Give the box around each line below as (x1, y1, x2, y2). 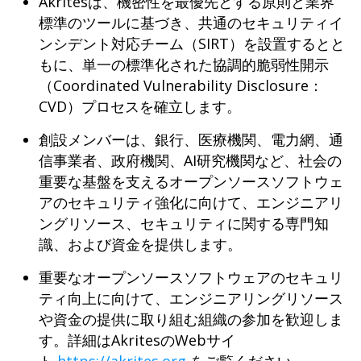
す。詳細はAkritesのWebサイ (39, 330, 235, 351)
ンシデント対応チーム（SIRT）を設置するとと (39, 34, 345, 54)
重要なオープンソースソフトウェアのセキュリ (39, 268, 343, 288)
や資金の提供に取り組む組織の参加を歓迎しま (39, 309, 343, 330)
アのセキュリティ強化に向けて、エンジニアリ (39, 193, 343, 213)
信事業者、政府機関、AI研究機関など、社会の (39, 151, 342, 171)
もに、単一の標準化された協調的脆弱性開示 (39, 55, 329, 75)
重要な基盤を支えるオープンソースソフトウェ (39, 172, 343, 192)
